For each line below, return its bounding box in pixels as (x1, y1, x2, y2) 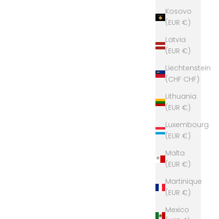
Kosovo (165, 6, 192, 17)
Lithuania (165, 91, 197, 102)
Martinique (165, 176, 202, 187)
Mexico (165, 205, 189, 215)
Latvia (165, 35, 186, 45)
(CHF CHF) (183, 74, 199, 85)
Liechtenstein (165, 63, 211, 73)
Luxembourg (165, 120, 209, 130)
